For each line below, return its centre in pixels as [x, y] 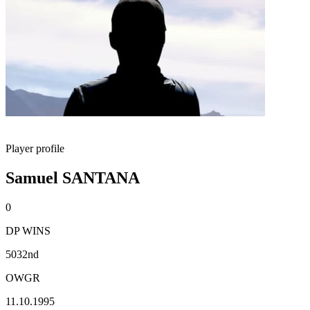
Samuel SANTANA [73, 177]
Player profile [35, 148]
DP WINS [28, 230]
